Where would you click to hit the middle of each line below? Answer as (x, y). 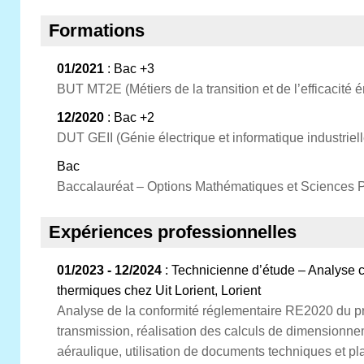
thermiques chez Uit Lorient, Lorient (159, 290)
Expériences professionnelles (173, 232)
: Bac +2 (129, 117)
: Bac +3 (129, 69)
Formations (97, 30)
